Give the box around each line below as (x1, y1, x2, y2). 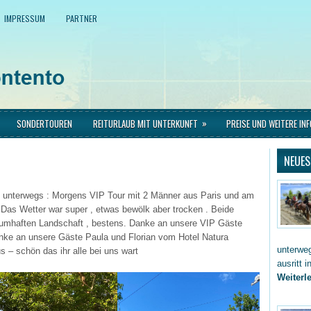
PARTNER (66, 12, 97, 24)
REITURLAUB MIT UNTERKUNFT (93, 117, 198, 131)
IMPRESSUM (4, 12, 45, 24)
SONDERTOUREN (17, 117, 72, 131)
